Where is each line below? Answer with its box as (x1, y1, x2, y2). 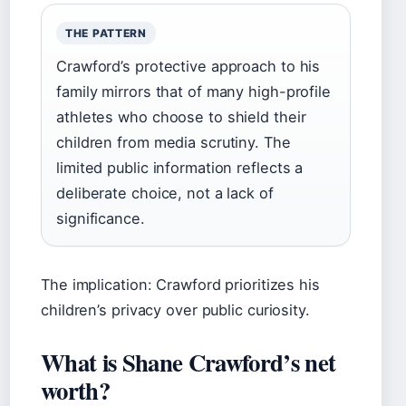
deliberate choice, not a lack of (56, 184, 274, 202)
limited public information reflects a (56, 159, 304, 177)
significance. (56, 209, 145, 227)
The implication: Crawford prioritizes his (41, 275, 320, 294)
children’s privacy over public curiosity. (41, 301, 310, 319)
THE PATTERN (65, 26, 147, 40)
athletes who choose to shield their (56, 108, 306, 126)
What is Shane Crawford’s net (41, 344, 336, 380)
